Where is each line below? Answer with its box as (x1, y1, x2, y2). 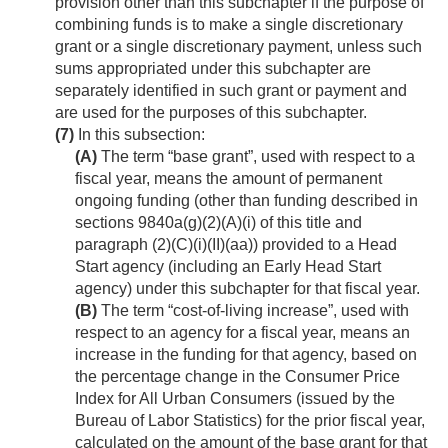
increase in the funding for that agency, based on (75, 346, 417, 364)
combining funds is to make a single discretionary (55, 16, 403, 34)
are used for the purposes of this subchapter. (55, 104, 367, 122)
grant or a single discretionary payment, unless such (55, 38, 422, 56)
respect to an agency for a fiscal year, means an (75, 324, 410, 342)
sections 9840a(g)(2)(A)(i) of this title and (75, 214, 362, 232)
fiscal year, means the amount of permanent (75, 170, 382, 188)
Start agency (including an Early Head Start (75, 258, 381, 276)
